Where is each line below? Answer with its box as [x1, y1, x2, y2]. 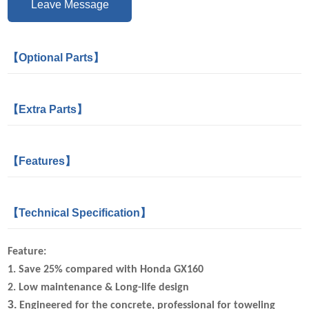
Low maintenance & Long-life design [19, 282, 190, 293]
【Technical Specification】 [8, 207, 152, 219]
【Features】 [8, 155, 77, 167]
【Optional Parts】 [8, 52, 105, 63]
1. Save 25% [8, 264, 66, 275]
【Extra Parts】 [8, 103, 88, 115]
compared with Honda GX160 [66, 264, 204, 275]
